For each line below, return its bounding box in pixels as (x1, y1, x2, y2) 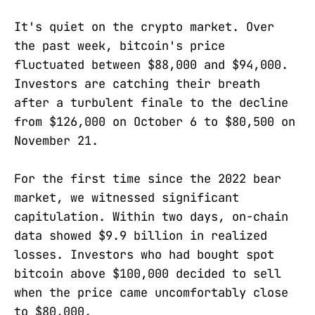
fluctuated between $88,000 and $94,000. (14, 57, 288, 72)
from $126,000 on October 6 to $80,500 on (14, 114, 295, 129)
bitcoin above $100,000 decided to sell (14, 266, 281, 282)
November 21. (14, 133, 98, 148)
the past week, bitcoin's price (14, 38, 225, 53)
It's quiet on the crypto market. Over (14, 19, 274, 34)
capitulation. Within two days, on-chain (14, 209, 288, 225)
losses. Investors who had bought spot (14, 247, 274, 263)
